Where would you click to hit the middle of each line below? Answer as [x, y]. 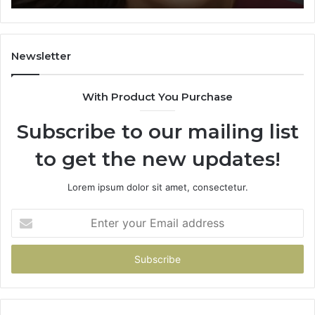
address [28, 259]
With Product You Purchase [157, 96]
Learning [30, 7]
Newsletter [41, 56]
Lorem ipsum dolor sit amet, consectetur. [157, 187]
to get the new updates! [157, 159]
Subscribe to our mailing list [157, 131]
